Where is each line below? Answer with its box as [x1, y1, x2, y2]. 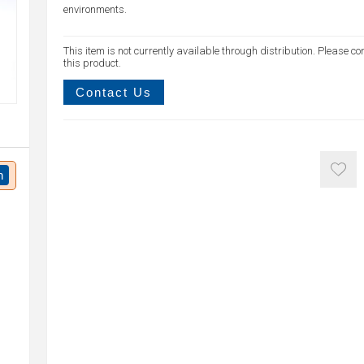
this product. [63, 57, 121, 69]
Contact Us [75, 85, 152, 99]
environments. [63, 3, 127, 15]
